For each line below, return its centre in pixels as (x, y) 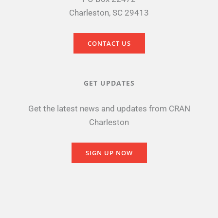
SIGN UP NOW (109, 153)
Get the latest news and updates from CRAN (109, 108)
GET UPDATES (109, 83)
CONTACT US (109, 43)
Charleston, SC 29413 (109, 12)
